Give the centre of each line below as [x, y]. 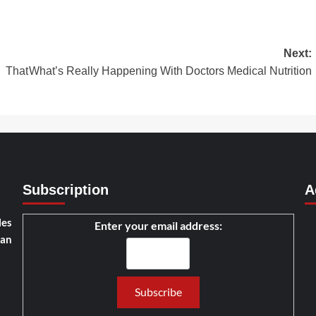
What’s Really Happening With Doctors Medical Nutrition [170, 71]
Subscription [65, 189]
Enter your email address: [158, 225]
